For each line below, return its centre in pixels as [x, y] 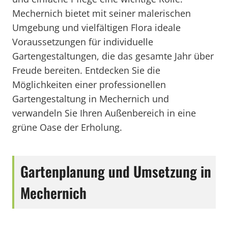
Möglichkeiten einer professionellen [89, 84]
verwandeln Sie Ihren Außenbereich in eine [104, 113]
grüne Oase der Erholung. [67, 127]
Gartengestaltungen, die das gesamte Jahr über [113, 56]
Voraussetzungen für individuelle [83, 42]
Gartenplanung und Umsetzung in [116, 171]
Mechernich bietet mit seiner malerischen [102, 13]
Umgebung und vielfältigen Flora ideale [96, 27]
